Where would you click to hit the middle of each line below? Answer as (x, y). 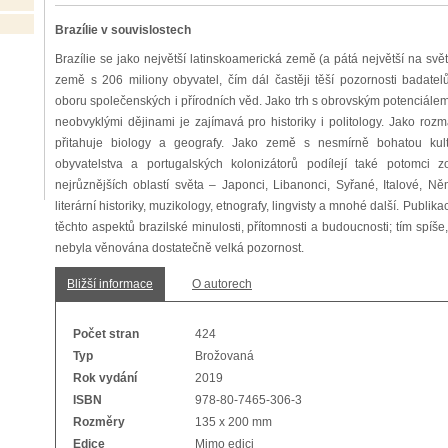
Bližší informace (110, 284)
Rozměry (99, 422)
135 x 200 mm (233, 422)
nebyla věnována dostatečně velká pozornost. (179, 248)
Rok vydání (105, 378)
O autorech (222, 284)
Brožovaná (224, 356)
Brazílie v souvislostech (123, 30)
